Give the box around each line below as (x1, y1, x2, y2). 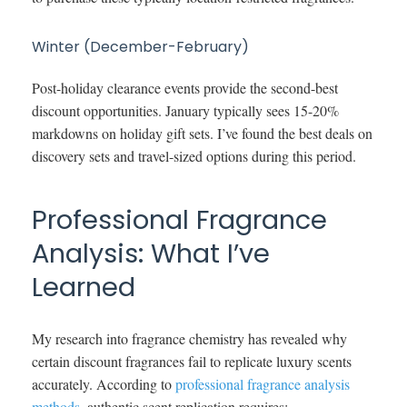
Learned (32, 268, 135, 305)
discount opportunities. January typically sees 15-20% (32, 100, 339, 120)
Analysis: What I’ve (32, 234, 270, 272)
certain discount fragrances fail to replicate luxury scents (32, 351, 352, 371)
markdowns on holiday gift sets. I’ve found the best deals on (32, 123, 372, 143)
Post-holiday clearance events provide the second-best (32, 77, 338, 97)
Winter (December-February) (32, 35, 249, 57)
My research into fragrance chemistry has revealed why (32, 328, 347, 348)
